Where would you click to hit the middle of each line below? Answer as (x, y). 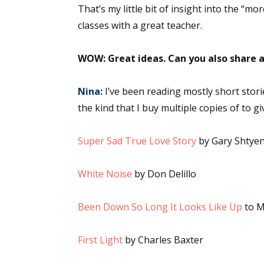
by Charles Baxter (163, 240)
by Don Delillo (164, 174)
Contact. (240, 167)
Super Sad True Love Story (137, 141)
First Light (100, 240)
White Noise (105, 174)
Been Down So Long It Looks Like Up (160, 207)
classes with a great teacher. (140, 25)
